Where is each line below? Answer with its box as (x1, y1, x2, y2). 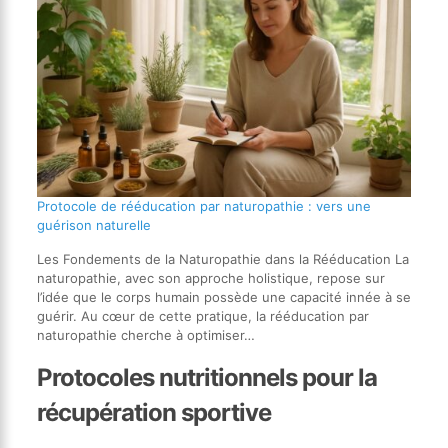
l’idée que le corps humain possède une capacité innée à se (36, 289, 411, 306)
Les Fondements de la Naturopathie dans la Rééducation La (36, 251, 409, 268)
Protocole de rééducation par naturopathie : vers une (36, 198, 371, 215)
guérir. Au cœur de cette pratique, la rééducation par (36, 308, 369, 325)
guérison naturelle (36, 217, 151, 234)
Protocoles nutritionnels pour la (36, 363, 377, 393)
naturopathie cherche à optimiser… (36, 327, 255, 344)
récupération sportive (36, 398, 271, 428)
